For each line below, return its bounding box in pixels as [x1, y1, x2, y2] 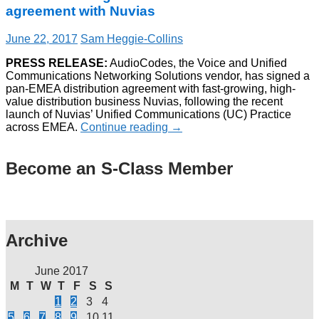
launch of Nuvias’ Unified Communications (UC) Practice [6, 108, 291, 121]
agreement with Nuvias [6, 4, 155, 19]
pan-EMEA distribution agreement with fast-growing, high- [6, 83, 296, 95]
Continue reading [80, 121, 171, 134]
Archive [6, 230, 68, 250]
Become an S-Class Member [6, 159, 233, 179]
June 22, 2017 [6, 33, 78, 46]
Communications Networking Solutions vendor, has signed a [6, 70, 310, 83]
